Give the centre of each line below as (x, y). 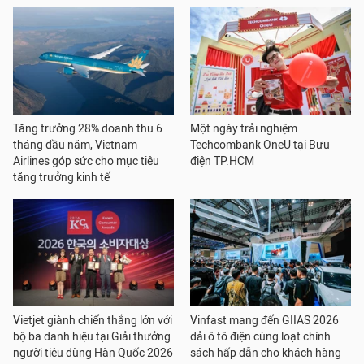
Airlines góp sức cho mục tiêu (86, 161)
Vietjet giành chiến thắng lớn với (93, 321)
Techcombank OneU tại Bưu (260, 145)
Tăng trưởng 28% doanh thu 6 (88, 129)
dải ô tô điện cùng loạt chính (260, 337)
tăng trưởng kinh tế (61, 178)
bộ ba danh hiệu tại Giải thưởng (92, 337)
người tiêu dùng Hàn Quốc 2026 (93, 353)
